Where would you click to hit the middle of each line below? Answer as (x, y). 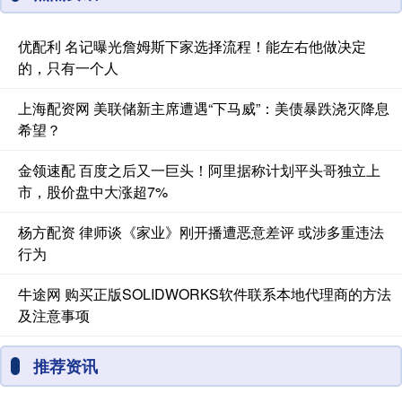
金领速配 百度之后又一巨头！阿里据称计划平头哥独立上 (199, 170)
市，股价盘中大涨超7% (93, 192)
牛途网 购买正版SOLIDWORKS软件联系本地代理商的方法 (205, 294)
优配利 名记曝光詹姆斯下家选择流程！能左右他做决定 (192, 47)
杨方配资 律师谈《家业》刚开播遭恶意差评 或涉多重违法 (201, 232)
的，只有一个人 (68, 68)
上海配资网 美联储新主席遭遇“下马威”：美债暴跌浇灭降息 (204, 109)
